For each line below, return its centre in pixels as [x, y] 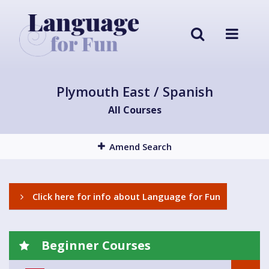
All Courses [134, 110]
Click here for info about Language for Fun [125, 197]
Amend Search [140, 147]
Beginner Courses [95, 246]
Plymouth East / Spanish [134, 92]
